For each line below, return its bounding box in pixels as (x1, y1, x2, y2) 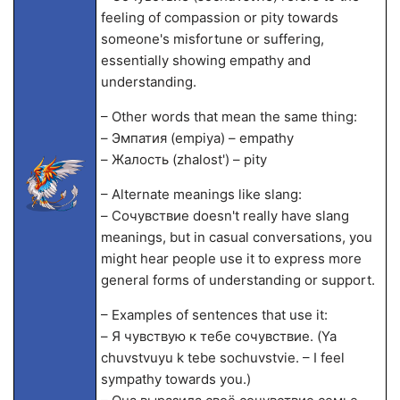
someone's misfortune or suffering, (100, 30, 324, 47)
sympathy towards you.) (100, 371, 251, 387)
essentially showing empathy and (100, 52, 311, 69)
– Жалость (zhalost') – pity (100, 151, 267, 168)
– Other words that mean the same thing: (100, 108, 357, 125)
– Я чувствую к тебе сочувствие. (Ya (100, 328, 337, 345)
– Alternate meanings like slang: (100, 186, 302, 203)
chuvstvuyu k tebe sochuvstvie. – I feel (100, 349, 345, 366)
